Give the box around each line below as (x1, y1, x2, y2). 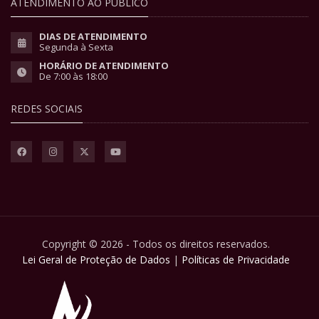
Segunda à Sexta (39, 40, 113, 53)
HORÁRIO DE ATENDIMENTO (39, 58, 169, 72)
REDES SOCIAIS (11, 101, 83, 115)
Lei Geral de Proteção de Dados (22, 252, 170, 266)
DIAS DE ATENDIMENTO (39, 29, 147, 43)
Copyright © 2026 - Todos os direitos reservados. (42, 236, 270, 251)
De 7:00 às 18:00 (39, 69, 108, 83)
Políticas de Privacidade (182, 252, 290, 266)
